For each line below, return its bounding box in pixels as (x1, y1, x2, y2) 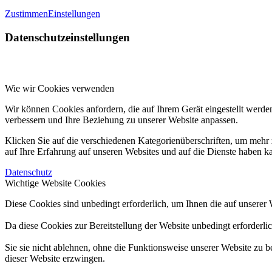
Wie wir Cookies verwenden (5, 83, 114, 94)
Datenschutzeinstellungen (5, 30, 130, 44)
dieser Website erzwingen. (5, 253, 105, 264)
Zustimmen (5, 8, 48, 19)
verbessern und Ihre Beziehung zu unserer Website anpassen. (5, 115, 238, 126)
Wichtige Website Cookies (5, 178, 106, 189)
